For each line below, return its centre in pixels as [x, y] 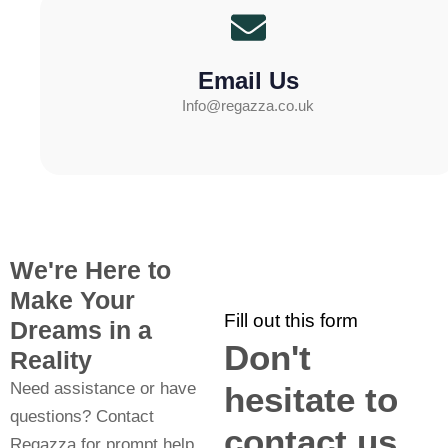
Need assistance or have [103, 388]
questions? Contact [82, 416]
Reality [51, 360]
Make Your [72, 300]
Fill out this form [291, 321]
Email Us [248, 80]
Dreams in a [81, 330]
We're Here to [90, 270]
